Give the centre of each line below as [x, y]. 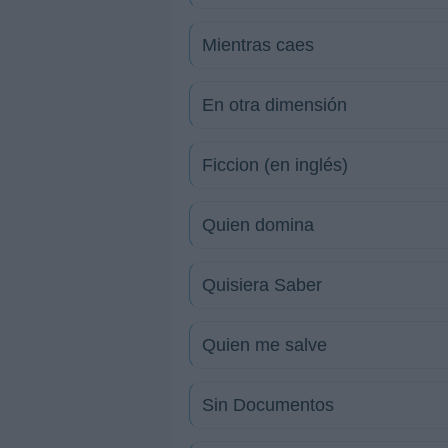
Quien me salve [264, 345]
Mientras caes [258, 45]
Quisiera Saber [262, 285]
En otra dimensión [274, 105]
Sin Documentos [268, 405]
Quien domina [258, 225]
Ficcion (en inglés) [275, 165]
